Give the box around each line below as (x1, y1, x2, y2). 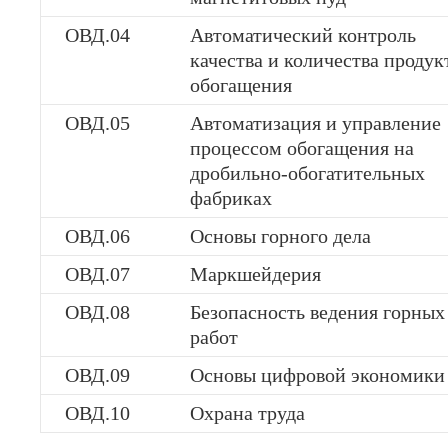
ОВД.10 (65, 402, 130, 424)
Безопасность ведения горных (190, 301, 445, 323)
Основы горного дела (190, 225, 371, 247)
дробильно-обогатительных (190, 162, 425, 184)
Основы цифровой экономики (190, 364, 445, 386)
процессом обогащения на (190, 137, 414, 159)
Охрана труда (190, 402, 305, 424)
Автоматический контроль (190, 24, 416, 46)
